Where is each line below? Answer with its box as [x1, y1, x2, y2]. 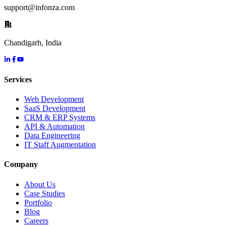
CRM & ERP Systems [24, 113, 95, 122]
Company [4, 160, 38, 169]
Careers [24, 216, 48, 225]
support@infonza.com [4, 3, 75, 12]
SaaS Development [24, 104, 85, 113]
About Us [24, 180, 55, 189]
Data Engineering [24, 131, 80, 140]
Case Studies [24, 189, 65, 198]
